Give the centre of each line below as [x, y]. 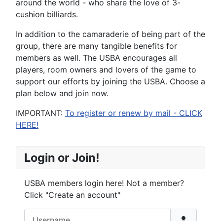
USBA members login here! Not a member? [104, 183]
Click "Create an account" [72, 195]
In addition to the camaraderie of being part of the [110, 34]
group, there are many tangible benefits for [96, 46]
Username [42, 214]
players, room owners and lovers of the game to [106, 70]
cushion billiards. [47, 15]
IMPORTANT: [40, 113]
